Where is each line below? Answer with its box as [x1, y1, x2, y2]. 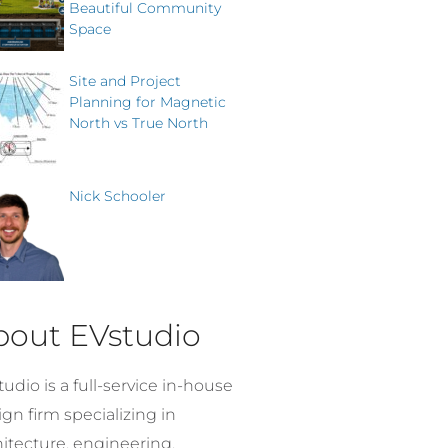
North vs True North [69, 113, 208, 132]
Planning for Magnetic [69, 92, 226, 111]
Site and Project [69, 71, 181, 90]
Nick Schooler [69, 186, 166, 205]
